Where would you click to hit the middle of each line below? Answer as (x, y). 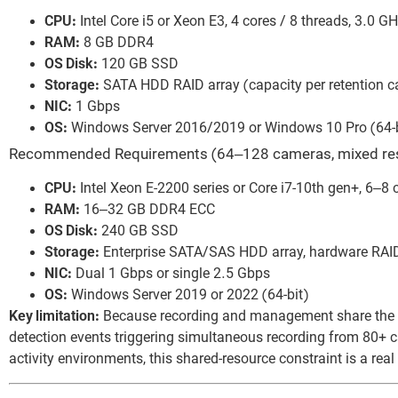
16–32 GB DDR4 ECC (147, 211)
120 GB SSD (138, 65)
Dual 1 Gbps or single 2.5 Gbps (171, 275)
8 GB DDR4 (117, 44)
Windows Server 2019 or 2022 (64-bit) (188, 296)
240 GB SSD (138, 232)
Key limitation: (54, 318)
